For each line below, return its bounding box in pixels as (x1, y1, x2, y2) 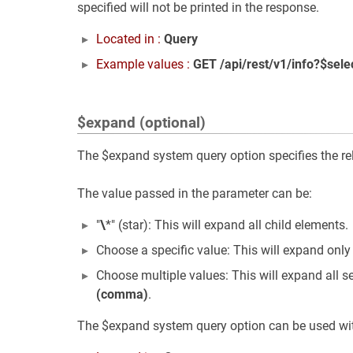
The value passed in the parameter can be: (77, 186, 312, 201)
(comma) (96, 287, 148, 302)
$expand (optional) (77, 114, 206, 132)
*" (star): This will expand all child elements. (106, 217, 348, 232)
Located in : (96, 32, 164, 46)
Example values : (96, 57, 193, 72)
